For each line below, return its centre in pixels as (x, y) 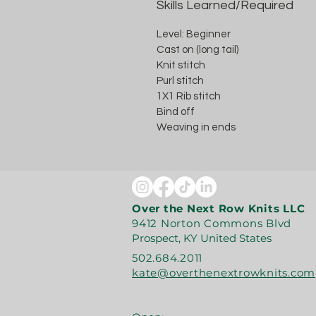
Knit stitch (181, 65)
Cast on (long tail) (197, 50)
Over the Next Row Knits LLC (220, 208)
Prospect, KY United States (202, 238)
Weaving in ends (196, 127)
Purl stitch (180, 81)
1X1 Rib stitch (189, 96)
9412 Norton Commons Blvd (212, 223)
